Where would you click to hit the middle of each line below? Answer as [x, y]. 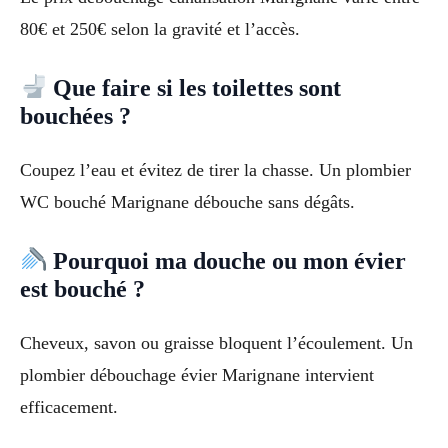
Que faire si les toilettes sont [194, 87]
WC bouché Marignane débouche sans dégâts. [187, 201]
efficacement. [69, 406]
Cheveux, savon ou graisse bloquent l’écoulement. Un [216, 342]
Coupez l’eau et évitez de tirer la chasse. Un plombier [215, 169]
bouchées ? [75, 115]
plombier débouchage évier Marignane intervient [197, 374]
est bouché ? [82, 288]
